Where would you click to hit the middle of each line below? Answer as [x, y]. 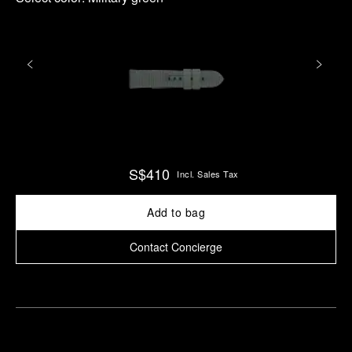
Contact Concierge [176, 247]
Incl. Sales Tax [208, 174]
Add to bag [176, 212]
